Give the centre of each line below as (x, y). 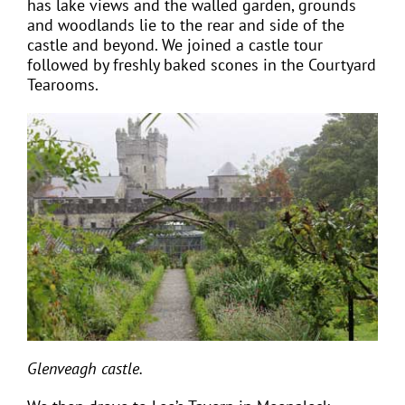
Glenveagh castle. (85, 368)
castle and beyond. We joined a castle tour (175, 44)
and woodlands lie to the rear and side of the (186, 24)
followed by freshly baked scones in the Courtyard (202, 64)
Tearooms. (67, 84)
